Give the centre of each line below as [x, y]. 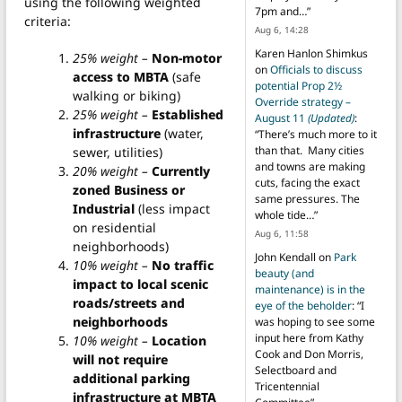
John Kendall [285, 258]
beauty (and [284, 274]
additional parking [131, 379]
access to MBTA [120, 77]
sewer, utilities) [117, 153]
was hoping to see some [315, 322]
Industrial [103, 209]
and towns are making [310, 167]
